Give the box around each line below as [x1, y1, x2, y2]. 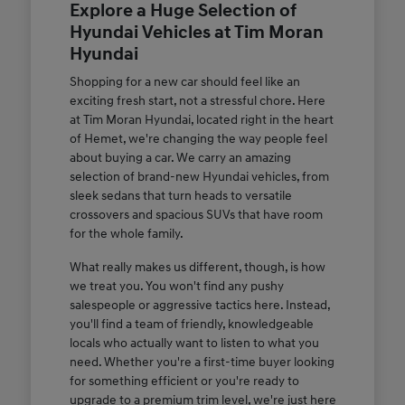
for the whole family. [69, 225, 184, 241]
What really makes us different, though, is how [69, 259, 325, 275]
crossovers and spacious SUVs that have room [69, 206, 323, 222]
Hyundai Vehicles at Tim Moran [69, 21, 324, 43]
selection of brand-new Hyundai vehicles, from [69, 168, 329, 184]
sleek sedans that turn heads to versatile [69, 187, 292, 203]
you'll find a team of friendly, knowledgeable [69, 316, 314, 332]
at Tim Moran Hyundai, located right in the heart [69, 111, 334, 127]
